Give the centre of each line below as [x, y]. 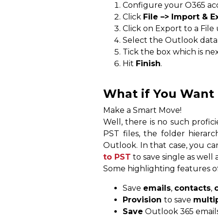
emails [157, 188]
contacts [192, 188]
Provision [143, 200]
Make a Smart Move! [142, 110]
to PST [117, 157]
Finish [148, 64]
